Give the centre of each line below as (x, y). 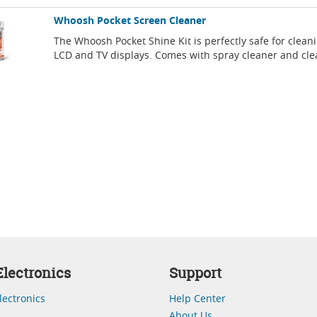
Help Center (197, 298)
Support (195, 273)
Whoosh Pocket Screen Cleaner (130, 21)
